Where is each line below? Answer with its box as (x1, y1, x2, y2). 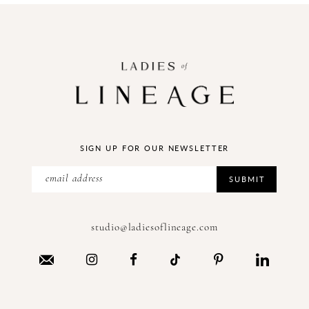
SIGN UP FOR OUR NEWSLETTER (79, 142, 230, 153)
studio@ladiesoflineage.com (91, 222, 218, 233)
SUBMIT (229, 174, 266, 185)
